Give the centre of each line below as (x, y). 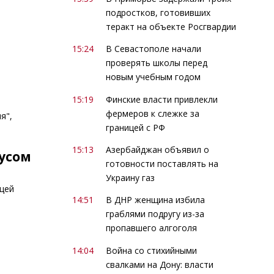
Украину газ (130, 178)
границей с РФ (135, 127)
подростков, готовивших (158, 12)
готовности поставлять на (162, 164)
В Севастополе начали (153, 49)
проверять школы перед (156, 63)
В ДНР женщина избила (155, 200)
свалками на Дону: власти (159, 264)
